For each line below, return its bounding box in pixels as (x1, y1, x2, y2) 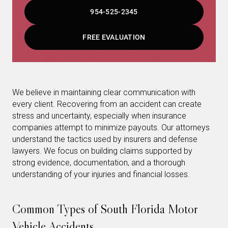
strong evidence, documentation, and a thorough (12, 158, 185, 167)
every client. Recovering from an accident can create (12, 99, 202, 109)
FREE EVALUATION (82, 33, 146, 41)
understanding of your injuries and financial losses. (12, 169, 190, 179)
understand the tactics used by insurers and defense (12, 134, 197, 144)
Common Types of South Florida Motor (12, 202, 197, 216)
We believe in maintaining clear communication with (12, 88, 195, 97)
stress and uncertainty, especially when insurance (12, 111, 186, 121)
